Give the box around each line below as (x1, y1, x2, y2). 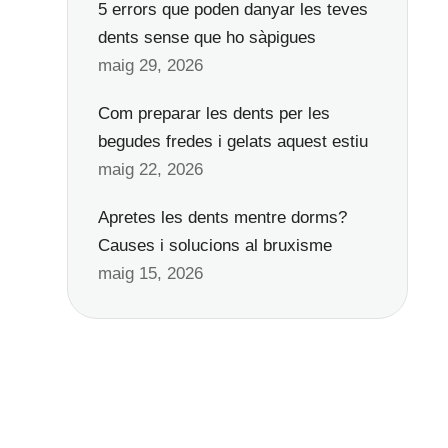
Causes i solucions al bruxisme (97, 236, 332, 255)
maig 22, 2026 (97, 160, 203, 179)
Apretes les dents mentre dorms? (97, 208, 347, 227)
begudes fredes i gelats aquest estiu (97, 132, 368, 151)
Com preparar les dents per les (97, 104, 330, 123)
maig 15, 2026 (97, 264, 203, 283)
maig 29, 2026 (97, 56, 203, 75)
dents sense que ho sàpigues (97, 28, 316, 47)
